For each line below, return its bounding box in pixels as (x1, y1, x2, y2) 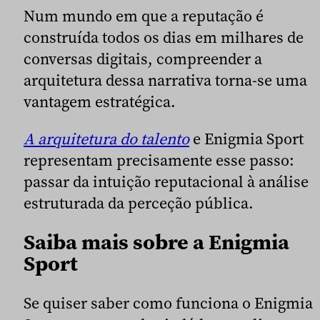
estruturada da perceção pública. (24, 192, 254, 214)
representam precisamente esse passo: (24, 149, 294, 171)
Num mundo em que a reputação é (24, 5, 264, 27)
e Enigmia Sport (189, 128, 304, 150)
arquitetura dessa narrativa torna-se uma (24, 69, 307, 91)
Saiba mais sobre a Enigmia (24, 227, 289, 257)
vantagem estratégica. (24, 91, 176, 113)
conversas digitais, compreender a (24, 48, 262, 70)
